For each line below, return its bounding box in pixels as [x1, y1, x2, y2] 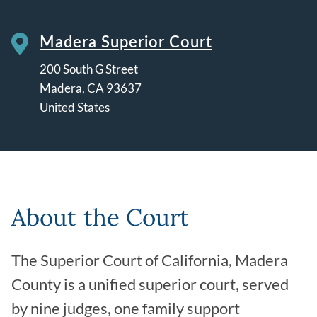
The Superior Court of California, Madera [11, 250, 288, 270]
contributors [270, 139, 313, 151]
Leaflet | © [178, 139, 216, 151]
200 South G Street [40, 62, 138, 77]
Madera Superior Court [40, 32, 212, 52]
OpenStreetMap [216, 139, 270, 151]
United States [40, 100, 110, 115]
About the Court [11, 202, 190, 232]
